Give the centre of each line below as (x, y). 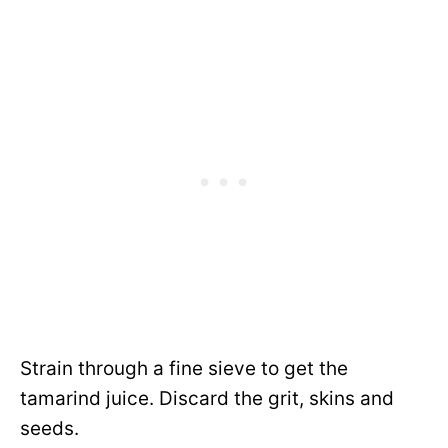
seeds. (49, 429)
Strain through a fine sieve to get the (184, 369)
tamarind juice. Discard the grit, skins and (207, 399)
